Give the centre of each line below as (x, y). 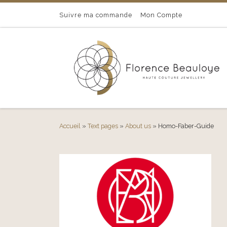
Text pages (103, 126)
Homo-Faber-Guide (186, 126)
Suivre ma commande (96, 15)
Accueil (70, 126)
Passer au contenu (41, 13)
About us (138, 126)
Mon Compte (161, 15)
